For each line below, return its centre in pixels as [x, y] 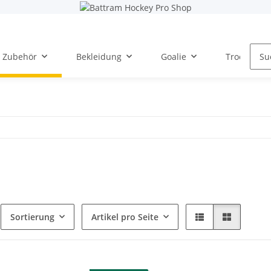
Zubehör [20, 56]
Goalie [174, 56]
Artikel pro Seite [125, 217]
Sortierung [32, 217]
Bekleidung [99, 56]
